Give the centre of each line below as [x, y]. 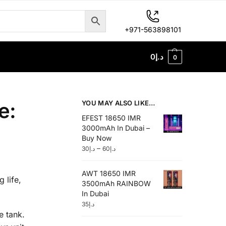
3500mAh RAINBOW [117, 184]
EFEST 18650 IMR [111, 118]
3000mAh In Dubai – [116, 128]
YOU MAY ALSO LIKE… [119, 103]
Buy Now [97, 138]
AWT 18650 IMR [109, 174]
